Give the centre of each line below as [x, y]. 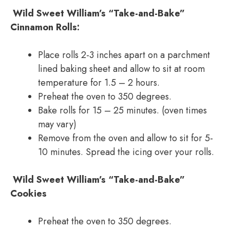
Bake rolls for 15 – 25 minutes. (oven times [122, 110]
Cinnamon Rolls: [46, 27]
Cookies [30, 194]
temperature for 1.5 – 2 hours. [99, 83]
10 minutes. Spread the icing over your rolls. [127, 152]
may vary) [57, 124]
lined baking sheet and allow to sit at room [121, 69]
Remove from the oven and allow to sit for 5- [126, 138]
